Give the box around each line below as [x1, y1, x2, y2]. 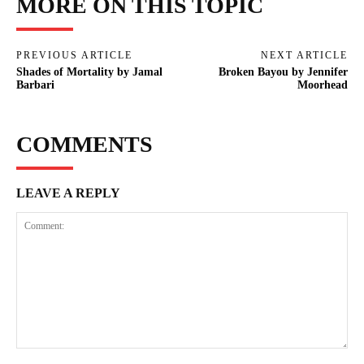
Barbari [16, 78, 54, 91]
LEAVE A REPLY [16, 185, 120, 200]
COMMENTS [16, 131, 153, 157]
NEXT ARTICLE [260, 49, 348, 61]
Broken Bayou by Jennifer [218, 65, 348, 78]
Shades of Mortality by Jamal [16, 65, 162, 78]
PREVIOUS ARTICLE [16, 49, 132, 61]
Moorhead [297, 78, 348, 91]
